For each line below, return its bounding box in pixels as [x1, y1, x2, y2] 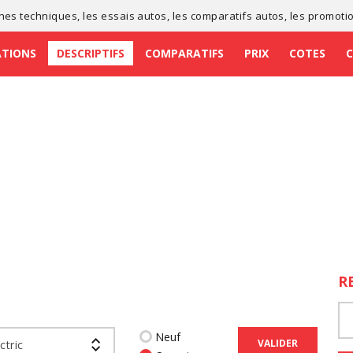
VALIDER [258, 336, 299, 350]
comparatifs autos [190, 8, 284, 23]
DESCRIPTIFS [57, 45, 124, 61]
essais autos [101, 8, 167, 23]
